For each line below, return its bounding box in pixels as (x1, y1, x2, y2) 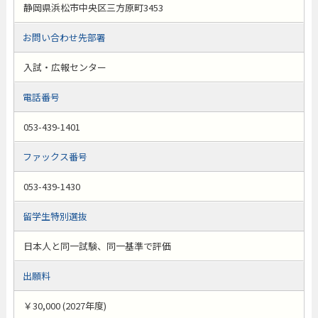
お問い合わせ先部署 (22, 31, 106, 44)
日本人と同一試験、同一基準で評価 (23, 239, 171, 253)
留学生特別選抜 (22, 209, 87, 223)
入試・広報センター (23, 60, 106, 74)
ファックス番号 (22, 150, 87, 163)
